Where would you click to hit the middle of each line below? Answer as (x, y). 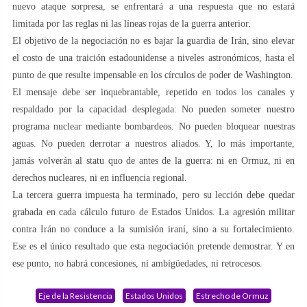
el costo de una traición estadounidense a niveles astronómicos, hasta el (153, 58)
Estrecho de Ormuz (232, 295)
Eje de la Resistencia (75, 295)
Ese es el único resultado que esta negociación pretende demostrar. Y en (153, 246)
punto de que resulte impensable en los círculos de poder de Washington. (153, 75)
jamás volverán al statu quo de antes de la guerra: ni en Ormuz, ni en (153, 160)
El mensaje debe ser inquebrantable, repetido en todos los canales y (153, 92)
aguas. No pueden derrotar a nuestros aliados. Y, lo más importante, (153, 143)
